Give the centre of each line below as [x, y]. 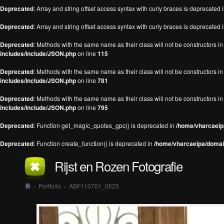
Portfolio [50, 186]
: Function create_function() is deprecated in [94, 143]
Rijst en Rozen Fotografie [118, 166]
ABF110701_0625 [94, 186]
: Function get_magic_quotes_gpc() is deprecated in [105, 125]
